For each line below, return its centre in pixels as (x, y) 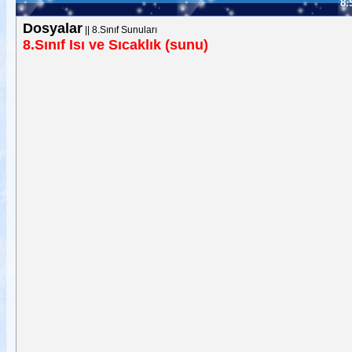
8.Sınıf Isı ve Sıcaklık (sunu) (115, 45)
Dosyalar (52, 28)
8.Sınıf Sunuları (124, 30)
